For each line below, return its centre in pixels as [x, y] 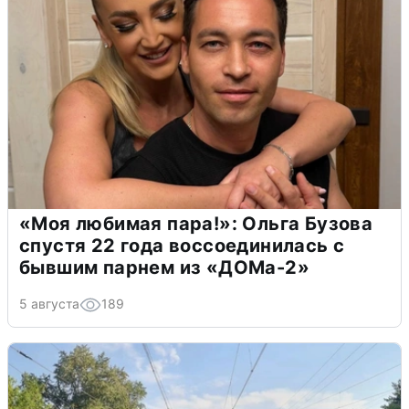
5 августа [49, 304]
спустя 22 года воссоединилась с [182, 246]
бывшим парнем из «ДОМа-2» [164, 268]
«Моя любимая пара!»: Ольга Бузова [196, 224]
